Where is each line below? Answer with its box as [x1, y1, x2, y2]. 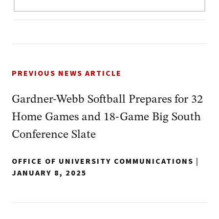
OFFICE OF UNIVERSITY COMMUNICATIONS [12, 156, 194, 167]
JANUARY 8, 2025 [12, 168, 87, 178]
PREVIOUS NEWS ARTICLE [12, 68, 122, 79]
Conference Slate [12, 129, 96, 141]
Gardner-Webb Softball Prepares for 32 [12, 94, 203, 106]
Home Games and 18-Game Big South [12, 111, 201, 123]
